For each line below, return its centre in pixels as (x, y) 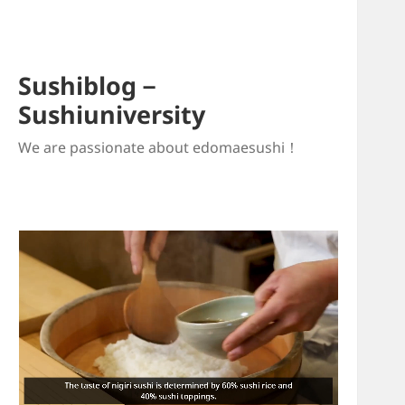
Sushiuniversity (112, 115)
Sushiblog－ (89, 86)
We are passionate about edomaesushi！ (159, 148)
